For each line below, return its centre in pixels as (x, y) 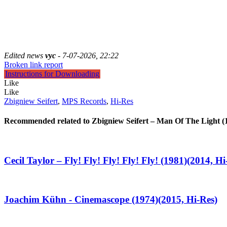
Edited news (25, 55)
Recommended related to (48, 121)
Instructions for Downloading (52, 73)
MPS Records (84, 101)
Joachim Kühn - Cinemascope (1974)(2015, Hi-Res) (111, 200)
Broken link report (33, 64)
